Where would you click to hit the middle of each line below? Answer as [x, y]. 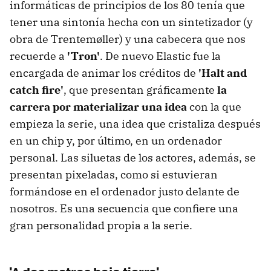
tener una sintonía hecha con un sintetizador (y [131, 22]
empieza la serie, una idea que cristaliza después [135, 123]
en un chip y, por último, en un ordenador [116, 140]
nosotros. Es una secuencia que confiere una [124, 208]
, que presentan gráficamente [140, 90]
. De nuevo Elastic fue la [160, 56]
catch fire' [37, 90]
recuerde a [38, 56]
